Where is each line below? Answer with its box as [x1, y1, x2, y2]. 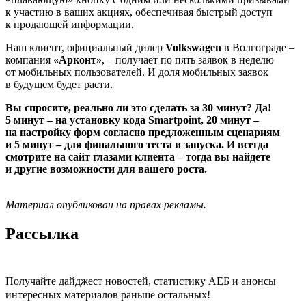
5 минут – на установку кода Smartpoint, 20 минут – [5, 113, 259, 126]
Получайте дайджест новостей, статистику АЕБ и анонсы [5, 275, 276, 287]
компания [5, 53, 53, 66]
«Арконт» [53, 53, 102, 66]
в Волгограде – [221, 41, 294, 53]
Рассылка [5, 224, 79, 242]
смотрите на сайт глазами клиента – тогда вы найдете [5, 150, 270, 163]
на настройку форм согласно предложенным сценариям [5, 126, 280, 138]
